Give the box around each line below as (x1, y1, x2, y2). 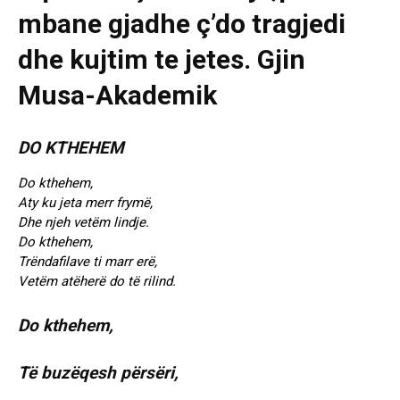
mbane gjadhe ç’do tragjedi (18, 8, 346, 40)
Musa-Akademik (18, 79, 217, 112)
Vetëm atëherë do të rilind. (18, 273, 176, 290)
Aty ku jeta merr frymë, (18, 195, 153, 212)
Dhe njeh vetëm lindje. (18, 214, 149, 231)
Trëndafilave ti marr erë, (18, 254, 157, 271)
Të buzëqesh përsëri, (18, 362, 179, 384)
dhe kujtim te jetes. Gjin (18, 44, 305, 76)
